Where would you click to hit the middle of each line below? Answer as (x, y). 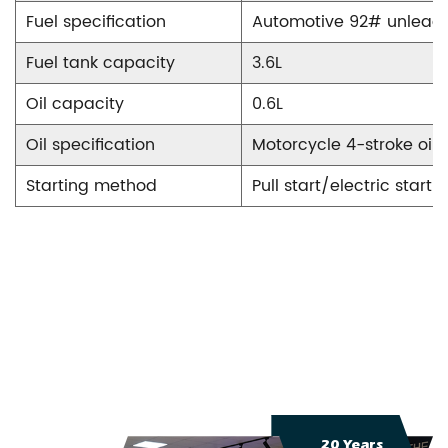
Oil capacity (75, 104)
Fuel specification (96, 22)
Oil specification (90, 145)
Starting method (91, 186)
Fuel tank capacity (100, 63)
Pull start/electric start (342, 186)
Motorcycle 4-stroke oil (344, 145)
